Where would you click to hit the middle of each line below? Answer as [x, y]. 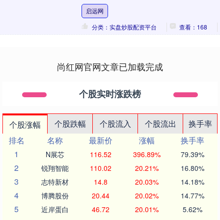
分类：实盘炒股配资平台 [124, 27]
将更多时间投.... [107, 16]
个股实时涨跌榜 [110, 94]
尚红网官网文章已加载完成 [110, 66]
